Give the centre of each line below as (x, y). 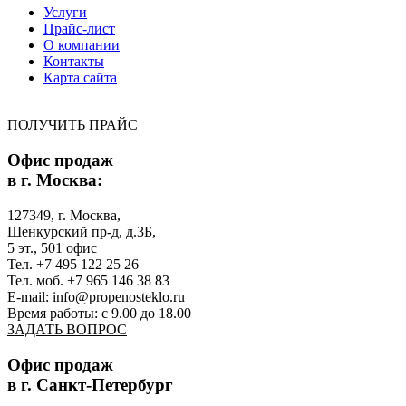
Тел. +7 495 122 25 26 (73, 264)
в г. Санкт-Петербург (90, 384)
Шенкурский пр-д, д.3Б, (82, 231)
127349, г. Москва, (64, 215)
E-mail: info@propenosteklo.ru (96, 296)
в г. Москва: (55, 180)
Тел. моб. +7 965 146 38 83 (88, 280)
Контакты (74, 62)
